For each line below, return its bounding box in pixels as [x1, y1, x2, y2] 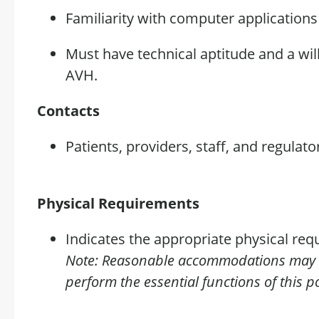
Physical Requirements [37, 194, 199, 213]
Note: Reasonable [66, 251, 178, 270]
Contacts [37, 101, 100, 120]
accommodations [178, 251, 286, 270]
